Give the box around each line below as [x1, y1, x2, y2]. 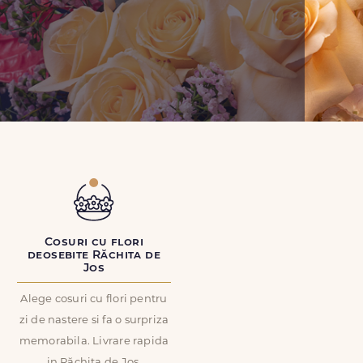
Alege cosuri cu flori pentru [20, 294, 168, 305]
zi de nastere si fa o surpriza [19, 315, 169, 326]
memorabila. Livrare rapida [19, 336, 169, 347]
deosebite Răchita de [28, 250, 160, 262]
